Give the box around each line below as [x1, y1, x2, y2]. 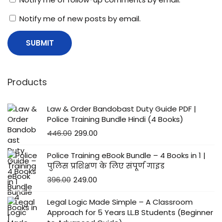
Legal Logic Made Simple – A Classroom [47, 197, 193, 208]
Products [7, 76, 47, 89]
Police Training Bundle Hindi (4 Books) [47, 114, 183, 125]
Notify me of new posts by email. [19, 13, 141, 24]
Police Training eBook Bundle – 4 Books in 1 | [47, 150, 206, 161]
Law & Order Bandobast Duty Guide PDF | [47, 104, 196, 114]
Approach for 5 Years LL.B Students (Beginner [47, 207, 213, 218]
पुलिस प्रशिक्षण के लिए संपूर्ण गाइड [47, 161, 165, 171]
